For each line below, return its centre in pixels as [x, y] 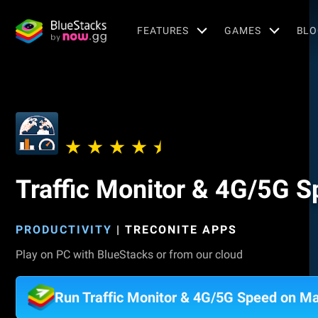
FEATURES [163, 30]
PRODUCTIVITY [64, 230]
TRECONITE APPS [181, 230]
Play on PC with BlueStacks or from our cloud [129, 254]
